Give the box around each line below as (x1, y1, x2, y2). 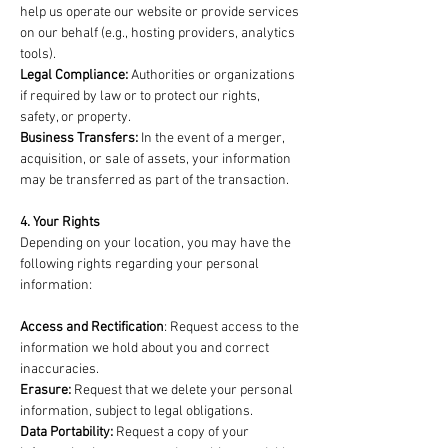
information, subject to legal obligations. (20, 402, 253, 420)
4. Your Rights (20, 213, 100, 231)
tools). (20, 45, 56, 63)
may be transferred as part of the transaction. (20, 171, 289, 189)
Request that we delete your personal (71, 381, 293, 399)
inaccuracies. (20, 360, 99, 378)
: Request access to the (164, 318, 299, 336)
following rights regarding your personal (20, 255, 259, 273)
